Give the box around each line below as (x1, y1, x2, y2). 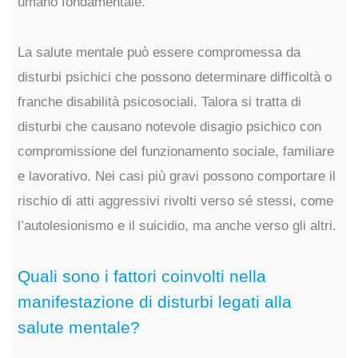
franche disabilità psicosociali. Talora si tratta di (17, 94, 301, 109)
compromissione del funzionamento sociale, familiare (17, 144, 334, 159)
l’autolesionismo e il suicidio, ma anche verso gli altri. (17, 218, 336, 233)
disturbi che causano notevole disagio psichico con (17, 119, 321, 134)
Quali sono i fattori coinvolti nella (17, 267, 266, 285)
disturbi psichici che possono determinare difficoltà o (17, 70, 332, 85)
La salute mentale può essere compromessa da (17, 45, 300, 60)
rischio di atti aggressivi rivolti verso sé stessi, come (17, 193, 333, 209)
